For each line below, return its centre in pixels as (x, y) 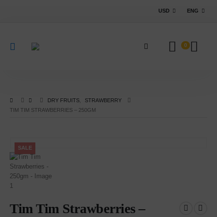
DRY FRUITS (64, 100)
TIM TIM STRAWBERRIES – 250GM (53, 110)
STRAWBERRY (103, 100)
